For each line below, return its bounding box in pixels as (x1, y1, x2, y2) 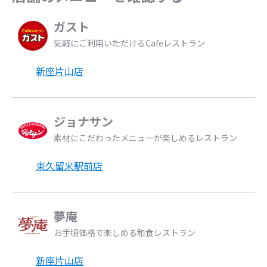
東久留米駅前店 (36, 159, 103, 173)
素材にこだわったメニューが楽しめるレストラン (54, 132, 237, 144)
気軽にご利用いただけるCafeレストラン (54, 37, 205, 49)
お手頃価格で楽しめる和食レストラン (54, 226, 195, 238)
